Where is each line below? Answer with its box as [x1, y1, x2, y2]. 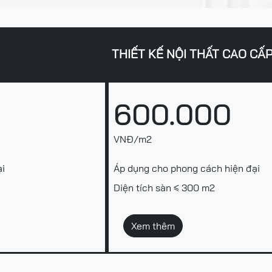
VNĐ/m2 [114, 133, 152, 145]
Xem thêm [131, 220, 175, 232]
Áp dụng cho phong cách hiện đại [114, 162, 260, 174]
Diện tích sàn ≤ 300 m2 [114, 182, 215, 194]
